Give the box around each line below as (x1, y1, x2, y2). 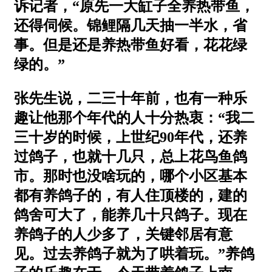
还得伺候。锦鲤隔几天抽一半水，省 (14, 17, 247, 33)
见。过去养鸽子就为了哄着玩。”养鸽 (14, 245, 254, 262)
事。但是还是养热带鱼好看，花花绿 (14, 36, 247, 53)
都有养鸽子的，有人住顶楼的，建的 (14, 187, 247, 203)
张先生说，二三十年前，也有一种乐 (14, 90, 247, 106)
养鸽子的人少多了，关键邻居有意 (14, 226, 233, 242)
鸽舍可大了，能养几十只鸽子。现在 (14, 206, 247, 223)
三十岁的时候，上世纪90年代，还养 (14, 129, 247, 145)
